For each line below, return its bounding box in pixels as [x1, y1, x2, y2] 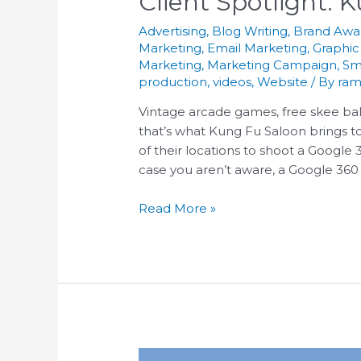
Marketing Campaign [207, 56, 338, 73]
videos [213, 73, 252, 89]
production [139, 73, 208, 89]
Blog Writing [212, 23, 288, 39]
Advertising [139, 23, 207, 39]
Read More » [139, 200, 217, 216]
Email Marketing [207, 39, 308, 56]
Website [257, 73, 309, 89]
